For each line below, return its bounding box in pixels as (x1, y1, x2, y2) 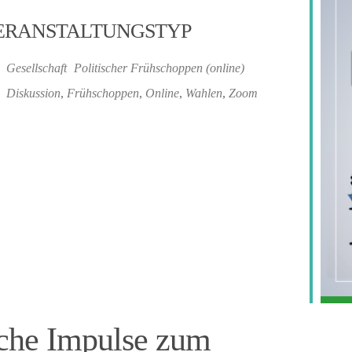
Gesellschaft (6, 61, 67, 75)
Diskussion (6, 86, 60, 100)
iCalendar (98, 68, 146, 81)
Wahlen (185, 86, 222, 100)
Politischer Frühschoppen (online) (74, 61, 244, 75)
